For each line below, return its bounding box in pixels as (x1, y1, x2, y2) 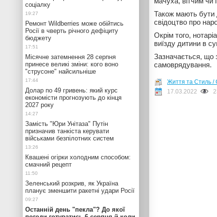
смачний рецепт (25, 161, 72, 168)
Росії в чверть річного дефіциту (25, 27, 118, 34)
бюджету (25, 34, 51, 42)
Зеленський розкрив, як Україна (25, 180, 118, 187)
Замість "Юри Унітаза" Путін (25, 120, 108, 127)
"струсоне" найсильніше (25, 68, 96, 75)
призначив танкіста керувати (25, 127, 109, 135)
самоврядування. (154, 61, 212, 69)
